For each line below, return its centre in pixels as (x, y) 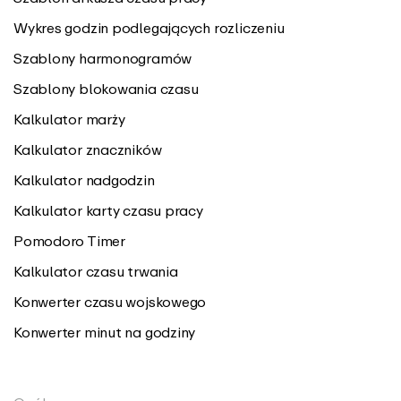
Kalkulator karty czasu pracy (108, 210)
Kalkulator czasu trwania (96, 271)
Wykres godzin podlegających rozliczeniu (149, 28)
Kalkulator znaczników (88, 149)
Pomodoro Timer (69, 241)
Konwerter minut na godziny (105, 332)
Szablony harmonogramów (103, 58)
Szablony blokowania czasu (106, 89)
